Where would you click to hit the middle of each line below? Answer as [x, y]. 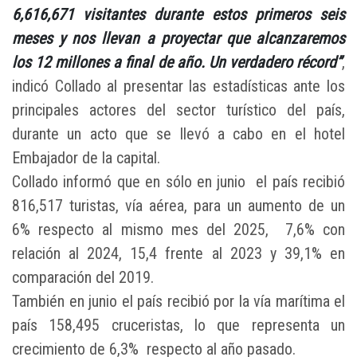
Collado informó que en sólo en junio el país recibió [178, 182]
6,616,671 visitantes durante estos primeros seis [178, 15]
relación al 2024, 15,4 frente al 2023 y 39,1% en [178, 254]
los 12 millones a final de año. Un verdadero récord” [177, 63]
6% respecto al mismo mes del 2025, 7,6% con [178, 230]
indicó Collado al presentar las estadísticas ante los [178, 86]
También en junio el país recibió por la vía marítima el [178, 302]
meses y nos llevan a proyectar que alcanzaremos [178, 39]
